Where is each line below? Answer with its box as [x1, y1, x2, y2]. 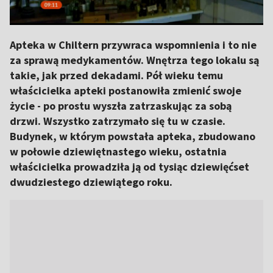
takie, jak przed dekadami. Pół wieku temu [10, 68, 223, 82]
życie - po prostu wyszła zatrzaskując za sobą [10, 99, 232, 113]
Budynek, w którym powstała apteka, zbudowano [10, 129, 255, 143]
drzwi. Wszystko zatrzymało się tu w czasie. [10, 114, 225, 128]
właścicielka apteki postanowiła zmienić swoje [10, 83, 241, 97]
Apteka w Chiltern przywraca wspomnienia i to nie [10, 38, 257, 52]
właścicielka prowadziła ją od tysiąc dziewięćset [10, 160, 249, 174]
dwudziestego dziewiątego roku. [10, 175, 172, 189]
